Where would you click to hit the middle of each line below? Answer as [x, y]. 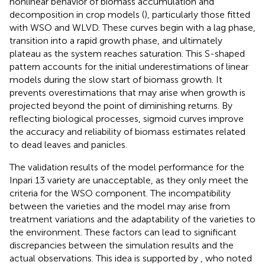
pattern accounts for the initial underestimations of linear [129, 66]
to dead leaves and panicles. [68, 144]
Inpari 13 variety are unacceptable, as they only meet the [129, 180]
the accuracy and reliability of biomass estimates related [127, 131]
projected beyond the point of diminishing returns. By [121, 105]
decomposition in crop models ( [77, 14]
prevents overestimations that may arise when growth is [127, 92]
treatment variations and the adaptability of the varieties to [132, 219]
